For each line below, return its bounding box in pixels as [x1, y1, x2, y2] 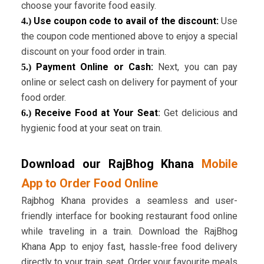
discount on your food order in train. [21, 46, 166, 58]
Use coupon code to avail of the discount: [33, 15, 222, 27]
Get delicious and [160, 107, 238, 119]
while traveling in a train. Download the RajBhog [21, 226, 238, 237]
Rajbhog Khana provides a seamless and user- [21, 195, 238, 207]
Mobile [202, 157, 238, 171]
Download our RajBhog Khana [21, 157, 194, 171]
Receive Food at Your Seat [31, 107, 159, 119]
